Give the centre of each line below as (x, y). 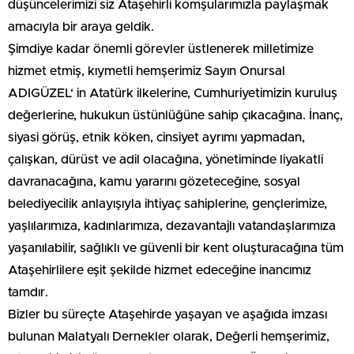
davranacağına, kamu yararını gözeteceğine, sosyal (154, 182)
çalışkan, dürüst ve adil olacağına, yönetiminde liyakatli (166, 160)
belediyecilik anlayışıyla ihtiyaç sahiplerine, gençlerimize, (168, 204)
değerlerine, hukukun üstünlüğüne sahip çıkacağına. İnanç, (175, 116)
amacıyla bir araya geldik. (81, 27)
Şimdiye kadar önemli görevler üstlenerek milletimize (161, 49)
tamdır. (28, 293)
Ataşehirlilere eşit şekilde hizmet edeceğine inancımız (160, 271)
